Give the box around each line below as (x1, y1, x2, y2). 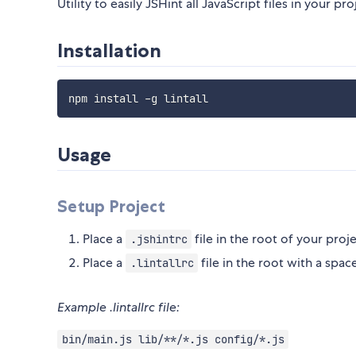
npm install (68, 91, 145, 106)
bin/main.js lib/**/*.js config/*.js (61, 332, 284, 347)
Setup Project (57, 196, 165, 217)
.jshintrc (130, 232, 188, 247)
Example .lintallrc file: (57, 299, 180, 316)
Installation (57, 39, 161, 63)
